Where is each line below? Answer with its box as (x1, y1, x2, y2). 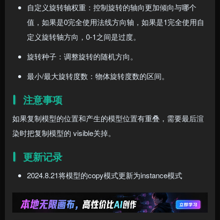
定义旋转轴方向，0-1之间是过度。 (27, 31, 140, 42)
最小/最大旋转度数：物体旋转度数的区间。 (27, 71, 169, 81)
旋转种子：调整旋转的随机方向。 (27, 51, 137, 61)
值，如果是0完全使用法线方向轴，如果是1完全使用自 (27, 17, 204, 27)
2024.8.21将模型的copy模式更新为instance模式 (27, 170, 182, 180)
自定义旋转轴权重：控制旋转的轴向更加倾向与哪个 (27, 2, 196, 12)
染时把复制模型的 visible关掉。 (12, 128, 115, 138)
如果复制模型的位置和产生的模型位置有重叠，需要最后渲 (12, 113, 204, 123)
